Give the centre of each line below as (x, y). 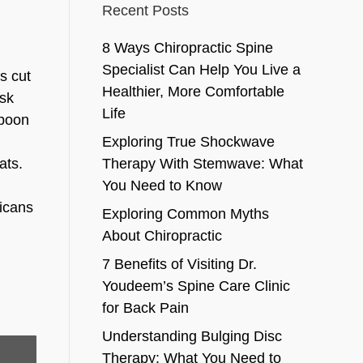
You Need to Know (162, 186)
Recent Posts (145, 11)
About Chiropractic (162, 236)
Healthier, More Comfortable (193, 92)
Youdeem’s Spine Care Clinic (196, 286)
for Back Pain (145, 308)
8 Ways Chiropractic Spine (187, 48)
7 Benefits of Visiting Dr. (179, 264)
